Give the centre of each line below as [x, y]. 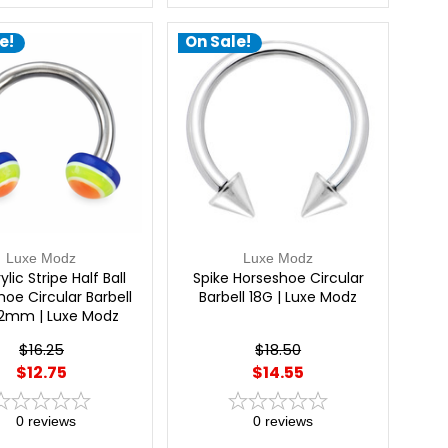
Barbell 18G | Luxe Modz [278, 296]
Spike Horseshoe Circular [278, 277]
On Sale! [217, 42]
